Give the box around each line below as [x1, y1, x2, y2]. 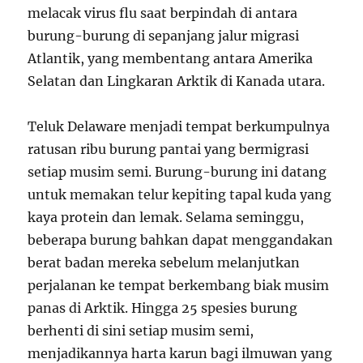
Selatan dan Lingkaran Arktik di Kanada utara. [28, 72, 326, 89]
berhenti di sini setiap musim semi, [28, 322, 254, 339]
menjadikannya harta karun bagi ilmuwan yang [28, 344, 333, 361]
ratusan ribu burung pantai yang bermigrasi [28, 140, 310, 157]
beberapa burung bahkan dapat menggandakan [28, 231, 334, 248]
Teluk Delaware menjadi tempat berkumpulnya [28, 117, 331, 135]
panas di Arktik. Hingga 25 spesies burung [28, 299, 298, 316]
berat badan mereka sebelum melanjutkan [28, 254, 301, 271]
